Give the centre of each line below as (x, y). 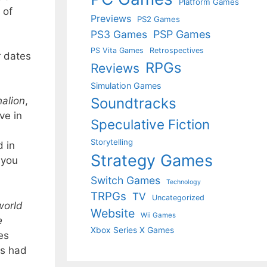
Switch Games (125, 180)
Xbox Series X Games (132, 230)
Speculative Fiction (150, 124)
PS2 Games (159, 19)
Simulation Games (126, 86)
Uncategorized (178, 198)
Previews (111, 18)
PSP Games (182, 34)
